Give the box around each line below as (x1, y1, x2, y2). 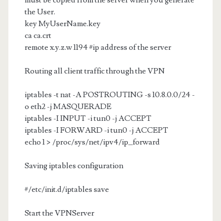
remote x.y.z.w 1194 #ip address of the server (24, 42, 171, 52)
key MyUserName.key (24, 19, 101, 29)
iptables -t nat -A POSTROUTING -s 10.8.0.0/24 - (24, 90, 195, 100)
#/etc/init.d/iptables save (24, 184, 109, 194)
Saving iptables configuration (24, 161, 123, 171)
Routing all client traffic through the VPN (24, 66, 165, 76)
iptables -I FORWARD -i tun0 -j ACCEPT (24, 125, 168, 135)
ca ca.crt (24, 31, 51, 40)
